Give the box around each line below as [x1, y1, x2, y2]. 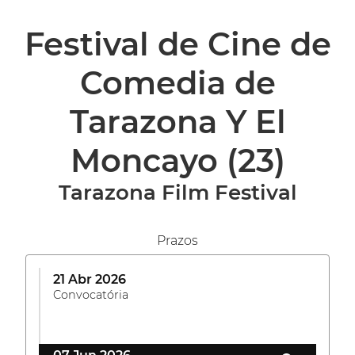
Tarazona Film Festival [58, 180, 297, 205]
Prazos [157, 233, 198, 248]
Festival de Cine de [24, 25, 331, 63]
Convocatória [53, 288, 128, 302]
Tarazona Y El [69, 102, 286, 141]
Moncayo [70, 141, 227, 180]
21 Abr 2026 [53, 272, 126, 287]
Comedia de [79, 63, 276, 102]
